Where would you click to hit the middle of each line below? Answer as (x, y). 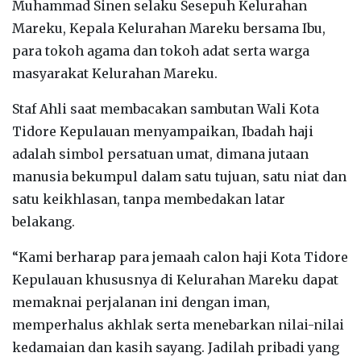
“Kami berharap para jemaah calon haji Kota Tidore (180, 257)
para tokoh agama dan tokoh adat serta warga (161, 50)
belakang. (44, 221)
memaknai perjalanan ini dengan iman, (141, 302)
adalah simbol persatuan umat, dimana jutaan (160, 154)
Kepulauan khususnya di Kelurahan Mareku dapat (175, 279)
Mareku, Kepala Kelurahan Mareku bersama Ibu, (169, 28)
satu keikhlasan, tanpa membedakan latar (149, 199)
